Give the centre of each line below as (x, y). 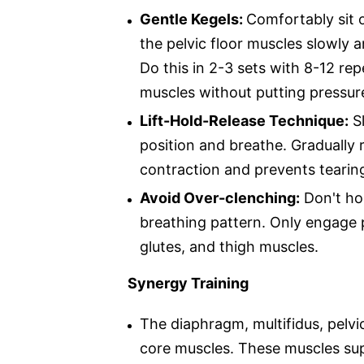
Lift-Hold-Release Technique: (244, 120)
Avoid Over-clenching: (220, 197)
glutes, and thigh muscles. (229, 246)
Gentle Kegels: (193, 19)
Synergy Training (188, 283)
